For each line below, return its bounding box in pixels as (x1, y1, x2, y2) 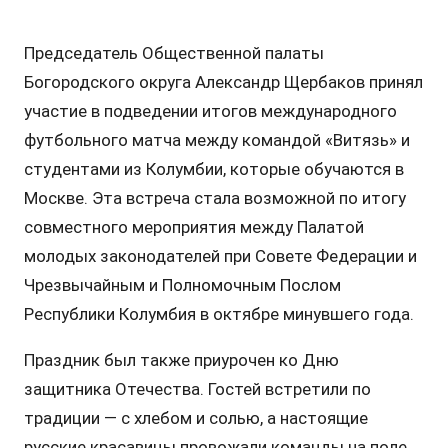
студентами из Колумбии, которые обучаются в (23, 158, 404, 179)
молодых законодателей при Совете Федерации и (23, 245, 417, 266)
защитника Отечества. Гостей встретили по (23, 378, 371, 399)
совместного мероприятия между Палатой (23, 216, 364, 237)
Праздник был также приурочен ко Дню (23, 349, 339, 370)
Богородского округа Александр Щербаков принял (23, 71, 423, 92)
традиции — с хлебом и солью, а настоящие (23, 407, 368, 428)
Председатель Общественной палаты (23, 42, 324, 63)
